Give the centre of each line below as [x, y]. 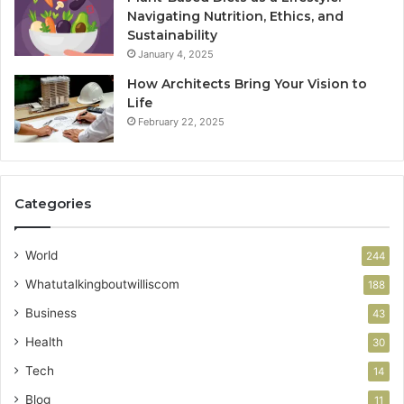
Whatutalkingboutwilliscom [102, 285]
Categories [53, 204]
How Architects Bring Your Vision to [247, 84]
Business [51, 313]
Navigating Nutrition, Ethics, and [235, 17]
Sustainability [172, 36]
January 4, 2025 [176, 55]
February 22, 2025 [181, 122]
